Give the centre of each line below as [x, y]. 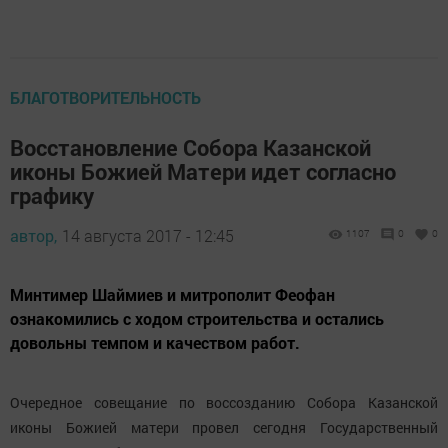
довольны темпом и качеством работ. [155, 343]
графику [52, 196]
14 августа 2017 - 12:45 [148, 236]
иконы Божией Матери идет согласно [203, 172]
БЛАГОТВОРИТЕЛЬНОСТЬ [105, 98]
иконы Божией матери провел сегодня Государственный [224, 428]
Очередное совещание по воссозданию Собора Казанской [224, 403]
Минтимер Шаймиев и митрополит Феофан [172, 295]
